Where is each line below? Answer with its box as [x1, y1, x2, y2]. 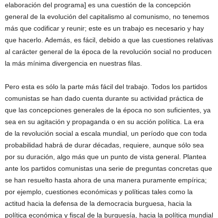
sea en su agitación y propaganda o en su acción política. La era [5, 118, 204, 126]
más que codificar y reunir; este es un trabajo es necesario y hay [5, 24, 204, 33]
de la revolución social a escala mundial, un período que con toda [5, 129, 207, 138]
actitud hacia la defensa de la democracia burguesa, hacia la [5, 200, 192, 208]
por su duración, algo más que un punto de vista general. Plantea [5, 153, 206, 161]
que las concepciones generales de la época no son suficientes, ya [5, 106, 211, 114]
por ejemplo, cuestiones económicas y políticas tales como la [5, 188, 193, 196]
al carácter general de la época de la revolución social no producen [5, 48, 212, 56]
